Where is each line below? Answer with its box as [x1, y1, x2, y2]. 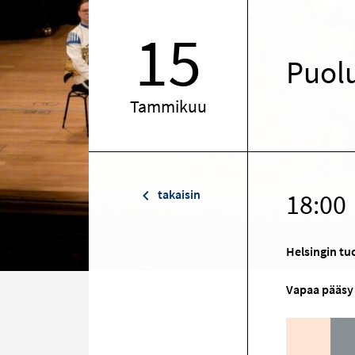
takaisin [155, 186, 200, 202]
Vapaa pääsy [286, 281, 353, 298]
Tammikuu [129, 94, 207, 117]
